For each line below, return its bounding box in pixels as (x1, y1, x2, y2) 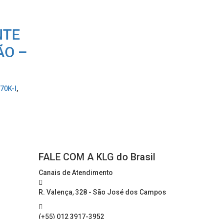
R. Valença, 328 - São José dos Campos (38, 188, 166, 197)
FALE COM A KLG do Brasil (38, 151, 155, 163)
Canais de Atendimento (38, 169, 113, 177)
